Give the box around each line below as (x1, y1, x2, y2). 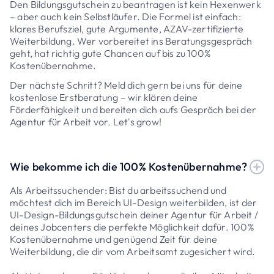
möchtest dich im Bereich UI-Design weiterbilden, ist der (10, 196, 257, 209)
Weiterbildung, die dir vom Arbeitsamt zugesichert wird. (10, 245, 256, 257)
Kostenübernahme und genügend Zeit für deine (10, 232, 218, 245)
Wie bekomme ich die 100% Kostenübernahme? (10, 160, 248, 174)
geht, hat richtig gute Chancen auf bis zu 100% (10, 46, 212, 59)
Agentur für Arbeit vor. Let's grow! (10, 115, 161, 128)
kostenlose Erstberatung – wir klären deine (10, 91, 198, 103)
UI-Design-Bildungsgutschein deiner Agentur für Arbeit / (10, 208, 259, 221)
